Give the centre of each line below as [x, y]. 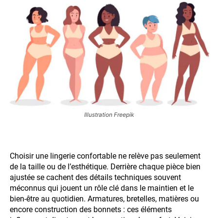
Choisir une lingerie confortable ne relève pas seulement [105, 156]
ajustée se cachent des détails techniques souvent [95, 178]
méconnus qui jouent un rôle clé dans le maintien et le [102, 188]
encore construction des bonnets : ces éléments [91, 210]
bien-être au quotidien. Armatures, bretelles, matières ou [104, 199]
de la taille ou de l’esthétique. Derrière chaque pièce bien [105, 167]
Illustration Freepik [109, 115]
